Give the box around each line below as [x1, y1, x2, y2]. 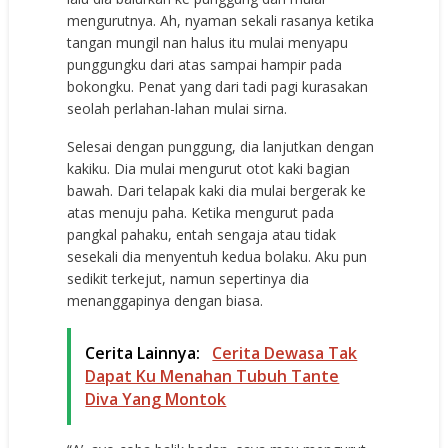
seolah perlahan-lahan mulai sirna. [67, 98, 288, 118]
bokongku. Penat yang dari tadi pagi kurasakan [67, 76, 369, 96]
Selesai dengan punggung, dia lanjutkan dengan [67, 136, 375, 156]
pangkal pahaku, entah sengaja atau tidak [67, 224, 337, 244]
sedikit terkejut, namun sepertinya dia [67, 268, 310, 288]
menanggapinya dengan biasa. [67, 290, 264, 310]
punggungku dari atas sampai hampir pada [67, 54, 343, 74]
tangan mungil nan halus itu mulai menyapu [67, 32, 349, 52]
